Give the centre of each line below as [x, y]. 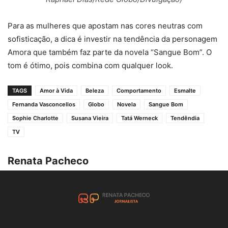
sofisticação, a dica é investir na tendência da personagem [112, 39]
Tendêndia [185, 118]
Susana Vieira [90, 118]
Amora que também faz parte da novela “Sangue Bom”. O [110, 52]
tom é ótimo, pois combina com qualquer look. [90, 65]
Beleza [95, 90]
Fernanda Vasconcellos [44, 104]
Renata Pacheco [48, 161]
